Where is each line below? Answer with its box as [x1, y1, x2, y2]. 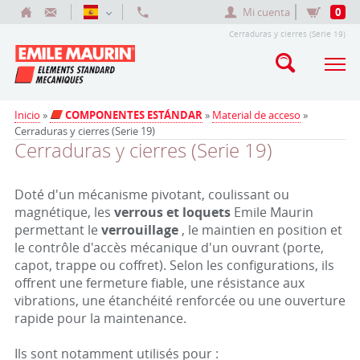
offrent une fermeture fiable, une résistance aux [14, 274, 305, 292]
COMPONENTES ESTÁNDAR [62, 108, 202, 122]
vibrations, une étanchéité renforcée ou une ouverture [14, 292, 346, 309]
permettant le [14, 221, 101, 239]
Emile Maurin [233, 203, 313, 221]
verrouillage [100, 221, 178, 239]
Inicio [14, 108, 40, 122]
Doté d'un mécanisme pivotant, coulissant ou [14, 186, 289, 203]
